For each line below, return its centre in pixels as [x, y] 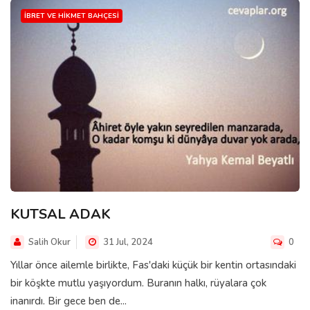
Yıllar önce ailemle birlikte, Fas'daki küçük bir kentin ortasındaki [153, 265]
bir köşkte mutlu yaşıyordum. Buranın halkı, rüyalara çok [138, 283]
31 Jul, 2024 [127, 242]
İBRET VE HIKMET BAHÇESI [72, 16]
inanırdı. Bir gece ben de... [69, 301]
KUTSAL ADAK [61, 214]
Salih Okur [49, 242]
